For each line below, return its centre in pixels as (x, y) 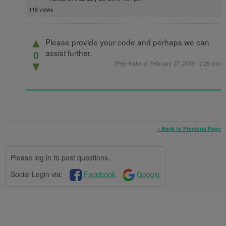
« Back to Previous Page (189, 128)
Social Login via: (37, 174)
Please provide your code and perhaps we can (127, 42)
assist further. (69, 52)
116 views (41, 9)
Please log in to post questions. (60, 157)
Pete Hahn (129, 63)
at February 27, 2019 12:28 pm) (181, 63)
